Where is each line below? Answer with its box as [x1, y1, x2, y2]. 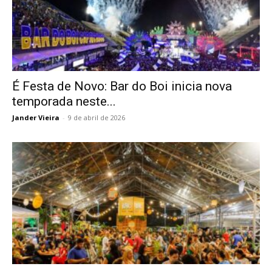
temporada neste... [12, 93, 116, 109]
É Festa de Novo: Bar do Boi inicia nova [12, 78, 232, 93]
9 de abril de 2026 [68, 112, 125, 122]
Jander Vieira [12, 112, 59, 122]
